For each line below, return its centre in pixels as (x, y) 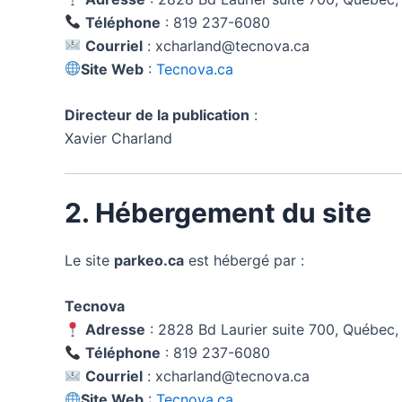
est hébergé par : (244, 260)
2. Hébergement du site (218, 212)
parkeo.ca (149, 260)
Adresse (116, 330)
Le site (89, 260)
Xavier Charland (118, 139)
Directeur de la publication (157, 115)
